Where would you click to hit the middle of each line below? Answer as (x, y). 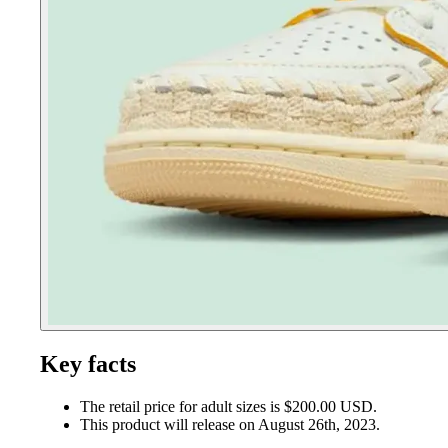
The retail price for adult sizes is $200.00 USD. (228, 406)
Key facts (88, 363)
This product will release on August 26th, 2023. (230, 424)
